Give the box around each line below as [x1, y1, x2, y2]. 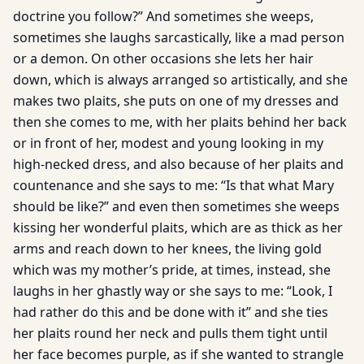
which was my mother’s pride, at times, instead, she [13, 261, 331, 279]
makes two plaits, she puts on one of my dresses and [13, 92, 339, 110]
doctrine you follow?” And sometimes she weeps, [13, 7, 314, 25]
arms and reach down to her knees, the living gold [13, 240, 322, 258]
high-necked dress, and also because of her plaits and [13, 155, 344, 173]
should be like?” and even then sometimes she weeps [13, 197, 340, 215]
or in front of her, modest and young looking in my [13, 134, 323, 152]
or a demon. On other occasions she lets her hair [13, 50, 314, 67]
